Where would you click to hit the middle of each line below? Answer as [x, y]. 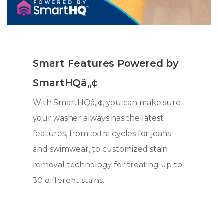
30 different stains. [69, 181]
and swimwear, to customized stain [100, 149]
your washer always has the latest [98, 118]
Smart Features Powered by [106, 64]
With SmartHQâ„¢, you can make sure [107, 103]
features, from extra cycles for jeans [102, 134]
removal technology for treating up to [108, 165]
